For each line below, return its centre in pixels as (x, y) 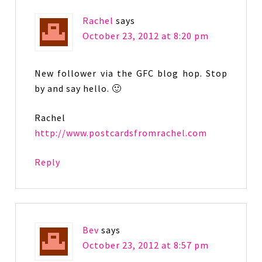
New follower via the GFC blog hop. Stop (131, 73)
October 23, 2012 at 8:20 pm (146, 36)
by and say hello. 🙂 (78, 89)
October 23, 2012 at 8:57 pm (146, 245)
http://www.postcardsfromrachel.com (121, 133)
